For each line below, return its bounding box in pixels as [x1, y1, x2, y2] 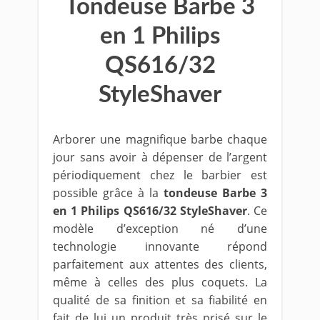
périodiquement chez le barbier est [53, 167, 267, 183]
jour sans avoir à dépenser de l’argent [53, 149, 267, 165]
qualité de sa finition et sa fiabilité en [53, 292, 267, 308]
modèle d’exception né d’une [53, 221, 267, 236]
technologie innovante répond [53, 239, 267, 254]
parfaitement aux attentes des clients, [53, 256, 267, 272]
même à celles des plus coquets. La [53, 274, 267, 290]
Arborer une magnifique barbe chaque [53, 131, 267, 147]
